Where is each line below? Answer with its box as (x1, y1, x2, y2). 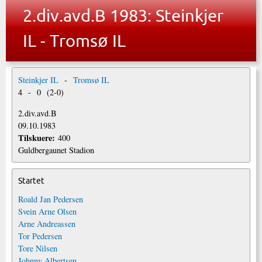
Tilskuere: (18, 131, 58, 144)
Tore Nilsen (18, 242, 57, 254)
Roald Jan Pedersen (18, 193, 83, 205)
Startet (18, 175, 44, 185)
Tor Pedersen (18, 230, 62, 242)
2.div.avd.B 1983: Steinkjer (22, 5, 223, 25)
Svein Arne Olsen (18, 205, 77, 217)
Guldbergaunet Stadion (18, 144, 94, 156)
